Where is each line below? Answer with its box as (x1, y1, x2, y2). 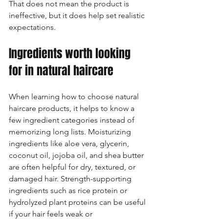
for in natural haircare (9, 62, 113, 79)
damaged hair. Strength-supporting (9, 174, 133, 183)
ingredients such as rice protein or (9, 186, 129, 195)
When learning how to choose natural (9, 92, 141, 101)
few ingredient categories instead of (9, 115, 136, 125)
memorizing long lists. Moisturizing (9, 127, 133, 136)
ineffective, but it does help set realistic (9, 11, 147, 20)
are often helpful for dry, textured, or (9, 162, 137, 172)
